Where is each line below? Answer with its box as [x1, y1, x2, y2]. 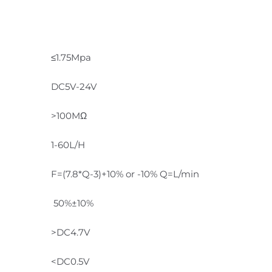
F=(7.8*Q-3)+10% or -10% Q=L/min [46, 168, 199, 180]
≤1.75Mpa [46, 51, 96, 63]
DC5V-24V [46, 80, 106, 92]
